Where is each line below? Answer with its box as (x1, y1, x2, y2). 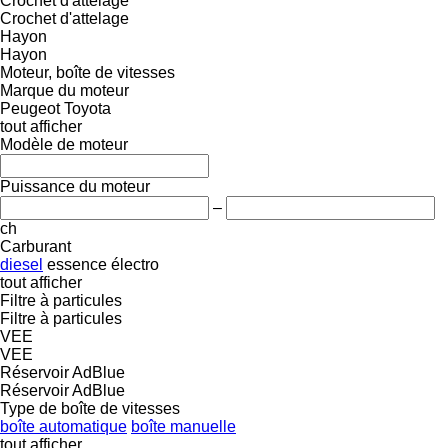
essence (47, 255, 107, 273)
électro (111, 255, 159, 273)
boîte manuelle (131, 417, 236, 435)
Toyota (64, 99, 111, 117)
